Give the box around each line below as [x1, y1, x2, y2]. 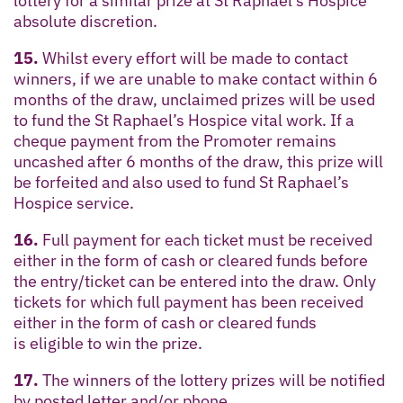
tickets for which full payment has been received [13, 291, 363, 312]
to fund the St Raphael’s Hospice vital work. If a [13, 109, 354, 130]
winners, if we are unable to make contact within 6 [13, 67, 378, 89]
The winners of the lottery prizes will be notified [39, 369, 385, 390]
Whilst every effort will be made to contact [39, 47, 348, 68]
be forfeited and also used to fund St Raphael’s [13, 171, 349, 193]
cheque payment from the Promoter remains [13, 130, 336, 151]
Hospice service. [13, 192, 134, 213]
